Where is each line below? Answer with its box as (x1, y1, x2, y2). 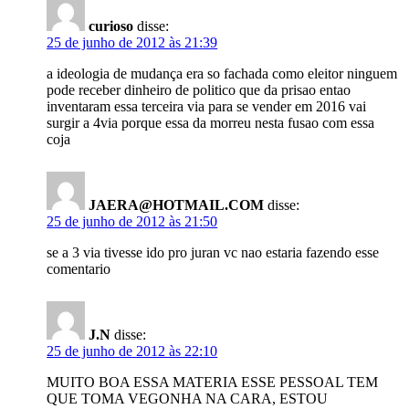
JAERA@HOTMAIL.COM (89, 197, 265, 213)
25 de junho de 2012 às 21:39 (47, 35, 218, 50)
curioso (89, 18, 134, 34)
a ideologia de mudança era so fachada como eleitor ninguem (47, 66, 398, 81)
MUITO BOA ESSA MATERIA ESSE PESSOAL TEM (47, 374, 379, 390)
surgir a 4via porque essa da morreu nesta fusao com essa (47, 115, 375, 131)
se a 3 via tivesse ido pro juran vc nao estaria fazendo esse (47, 245, 380, 260)
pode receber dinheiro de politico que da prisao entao (47, 82, 351, 98)
